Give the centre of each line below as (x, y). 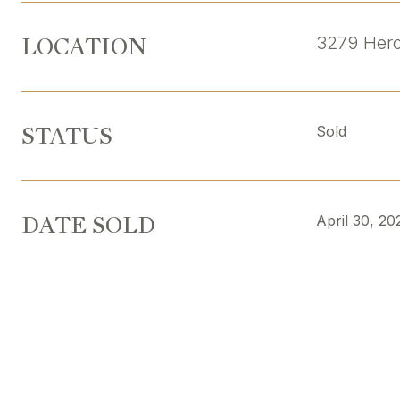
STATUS (67, 136)
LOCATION (84, 46)
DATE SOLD (88, 225)
